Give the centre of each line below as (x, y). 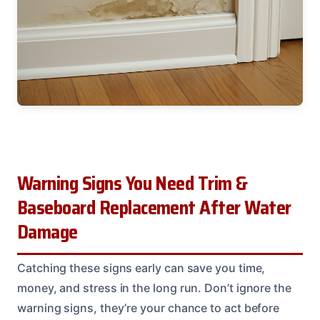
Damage (47, 232)
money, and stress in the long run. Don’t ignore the (154, 288)
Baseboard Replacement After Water (154, 208)
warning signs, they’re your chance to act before (149, 308)
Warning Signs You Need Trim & (132, 184)
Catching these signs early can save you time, (141, 268)
